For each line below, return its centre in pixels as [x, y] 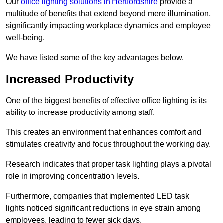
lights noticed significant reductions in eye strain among [103, 208]
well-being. [25, 38]
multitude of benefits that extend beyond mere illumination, [108, 14]
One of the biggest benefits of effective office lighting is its [106, 101]
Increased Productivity [70, 79]
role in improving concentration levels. [73, 176]
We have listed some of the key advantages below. [95, 58]
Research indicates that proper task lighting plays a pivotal [109, 164]
